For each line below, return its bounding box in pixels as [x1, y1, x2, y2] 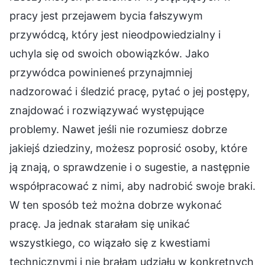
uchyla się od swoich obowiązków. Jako [9, 47, 209, 60]
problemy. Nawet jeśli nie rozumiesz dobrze [9, 122, 227, 135]
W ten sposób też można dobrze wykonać [9, 198, 222, 211]
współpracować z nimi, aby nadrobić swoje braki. [9, 179, 256, 192]
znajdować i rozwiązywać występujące [9, 104, 204, 117]
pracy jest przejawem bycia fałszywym [9, 9, 203, 22]
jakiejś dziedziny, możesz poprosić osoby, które [9, 141, 247, 154]
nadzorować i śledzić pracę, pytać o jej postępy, [9, 85, 250, 98]
